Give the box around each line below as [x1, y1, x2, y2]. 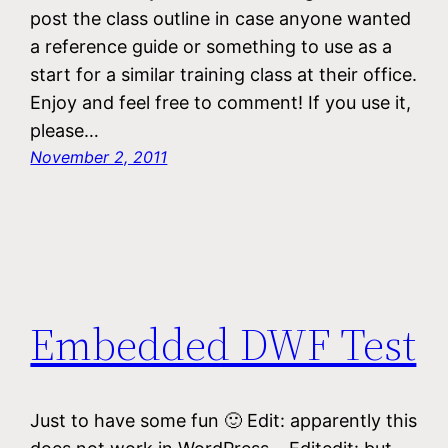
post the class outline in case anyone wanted [30, 8, 412, 30]
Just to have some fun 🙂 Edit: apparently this [30, 410, 418, 432]
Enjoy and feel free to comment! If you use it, [30, 92, 412, 114]
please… [30, 120, 100, 142]
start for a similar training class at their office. [30, 64, 418, 86]
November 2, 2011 [30, 147, 168, 168]
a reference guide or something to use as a [30, 36, 393, 58]
